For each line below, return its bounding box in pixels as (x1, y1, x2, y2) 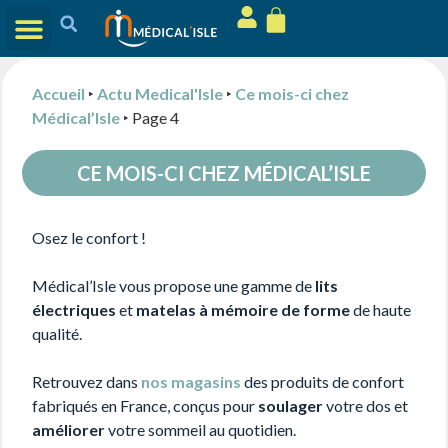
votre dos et (323, 396, 408, 415)
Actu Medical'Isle (97, 84, 223, 103)
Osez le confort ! (32, 228, 146, 247)
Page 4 (129, 108, 179, 127)
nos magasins (141, 372, 241, 391)
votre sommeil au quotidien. (105, 420, 296, 439)
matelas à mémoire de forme (136, 300, 350, 319)
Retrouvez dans (32, 372, 141, 391)
